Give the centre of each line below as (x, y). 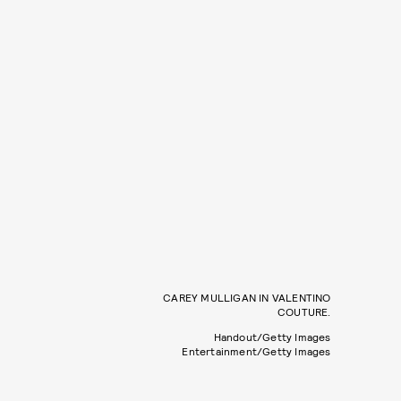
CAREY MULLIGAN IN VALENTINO (247, 298)
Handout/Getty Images (272, 337)
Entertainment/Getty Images (256, 351)
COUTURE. (304, 312)
